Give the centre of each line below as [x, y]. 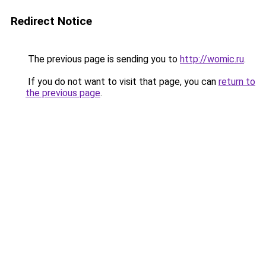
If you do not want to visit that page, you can [122, 82]
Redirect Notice [51, 21]
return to [237, 82]
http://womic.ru [212, 59]
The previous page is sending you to [103, 59]
